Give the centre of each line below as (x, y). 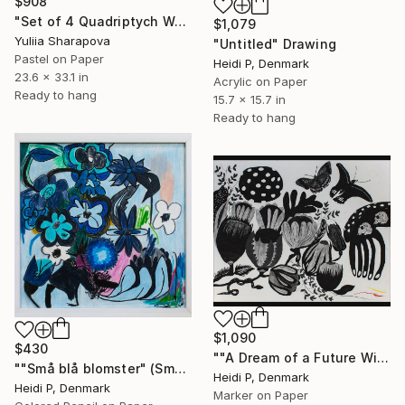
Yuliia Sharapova (62, 40)
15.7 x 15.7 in (250, 100)
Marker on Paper (261, 395)
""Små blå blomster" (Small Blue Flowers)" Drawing (180, 368)
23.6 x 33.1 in (52, 76)
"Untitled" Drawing (275, 44)
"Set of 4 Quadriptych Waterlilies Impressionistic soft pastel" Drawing (180, 21)
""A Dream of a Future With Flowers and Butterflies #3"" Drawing (382, 357)
